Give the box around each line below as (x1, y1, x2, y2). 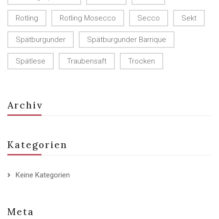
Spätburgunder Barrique (87, 35, 166, 44)
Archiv (7, 99, 43, 111)
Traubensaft (67, 57, 107, 66)
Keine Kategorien (16, 171, 70, 180)
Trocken (128, 57, 155, 66)
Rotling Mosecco (60, 14, 116, 23)
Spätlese (16, 57, 45, 66)
